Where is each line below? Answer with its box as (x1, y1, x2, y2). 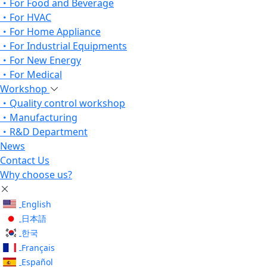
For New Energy (10, 53, 81, 67)
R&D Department (10, 125, 88, 138)
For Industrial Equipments (10, 39, 127, 52)
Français (21, 241, 55, 253)
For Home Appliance (10, 24, 101, 38)
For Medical (10, 67, 62, 81)
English (21, 198, 51, 210)
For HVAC (10, 10, 51, 24)
